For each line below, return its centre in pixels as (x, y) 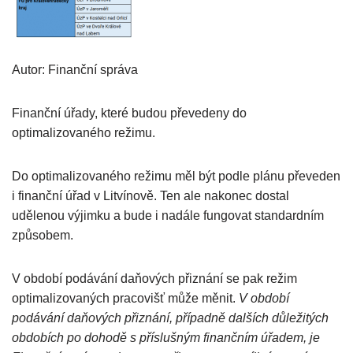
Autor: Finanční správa (75, 70)
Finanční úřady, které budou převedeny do (129, 113)
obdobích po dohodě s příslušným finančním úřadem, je (166, 338)
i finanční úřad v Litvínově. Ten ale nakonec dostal (150, 196)
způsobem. (43, 236)
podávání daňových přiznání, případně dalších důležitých (170, 318)
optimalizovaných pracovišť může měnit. (125, 299)
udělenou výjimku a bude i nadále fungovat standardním (168, 216)
